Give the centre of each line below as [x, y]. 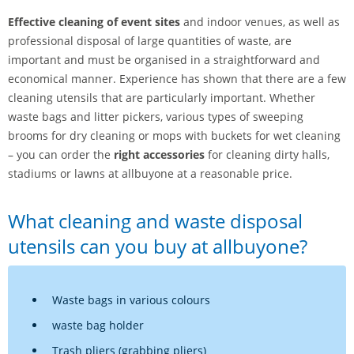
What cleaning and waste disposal [155, 220]
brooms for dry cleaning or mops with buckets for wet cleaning [174, 135]
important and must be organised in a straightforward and [164, 59]
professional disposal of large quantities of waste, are [150, 40]
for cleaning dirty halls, [267, 154]
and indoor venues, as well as [260, 21]
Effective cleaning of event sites [94, 21]
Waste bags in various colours [131, 299]
